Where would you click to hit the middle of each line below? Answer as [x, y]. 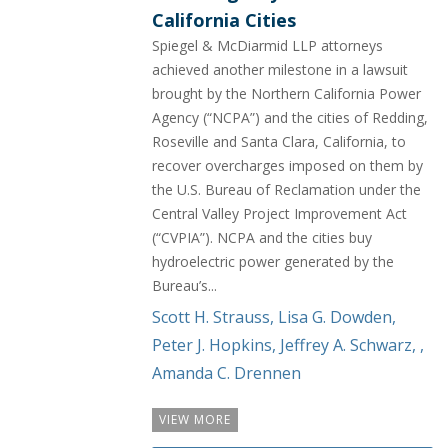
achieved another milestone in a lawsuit [280, 69]
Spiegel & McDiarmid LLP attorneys [267, 45]
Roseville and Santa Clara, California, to [279, 141]
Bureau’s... [184, 285]
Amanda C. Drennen [226, 372]
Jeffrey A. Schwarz [346, 344]
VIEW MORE [195, 419]
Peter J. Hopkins [212, 344]
